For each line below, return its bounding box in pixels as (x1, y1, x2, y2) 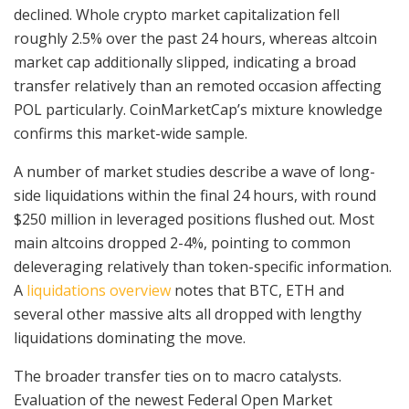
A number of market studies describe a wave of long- (14, 161, 375, 182)
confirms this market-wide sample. (14, 122, 247, 143)
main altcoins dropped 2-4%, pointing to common (14, 232, 351, 253)
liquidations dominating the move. (14, 327, 246, 348)
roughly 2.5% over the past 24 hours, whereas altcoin (14, 27, 377, 48)
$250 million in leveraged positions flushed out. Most (14, 208, 374, 229)
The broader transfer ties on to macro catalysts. (14, 365, 341, 386)
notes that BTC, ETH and (171, 279, 344, 300)
